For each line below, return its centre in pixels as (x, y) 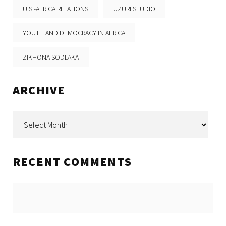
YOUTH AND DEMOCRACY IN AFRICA (74, 33)
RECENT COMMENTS (72, 161)
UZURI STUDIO (134, 8)
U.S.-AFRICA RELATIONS (55, 8)
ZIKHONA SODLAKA (51, 57)
